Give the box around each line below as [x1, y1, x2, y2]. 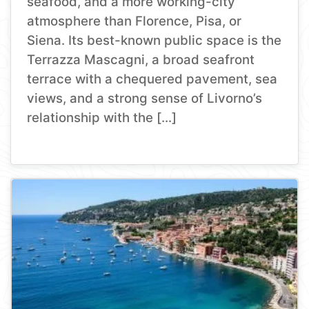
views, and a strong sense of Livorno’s [27, 90, 263, 106]
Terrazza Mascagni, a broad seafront [27, 51, 255, 68]
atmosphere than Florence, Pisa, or [27, 12, 242, 29]
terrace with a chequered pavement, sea [27, 70, 278, 87]
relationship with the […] [27, 109, 177, 126]
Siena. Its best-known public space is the [27, 32, 282, 48]
